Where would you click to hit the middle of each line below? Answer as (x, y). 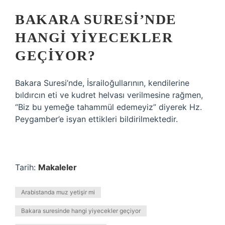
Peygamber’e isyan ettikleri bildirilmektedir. (96, 119)
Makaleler (58, 167)
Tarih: (27, 167)
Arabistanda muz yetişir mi (58, 192)
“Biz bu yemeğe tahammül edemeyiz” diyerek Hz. (108, 107)
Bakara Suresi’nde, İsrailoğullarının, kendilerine (102, 83)
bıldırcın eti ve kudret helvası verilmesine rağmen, (109, 95)
